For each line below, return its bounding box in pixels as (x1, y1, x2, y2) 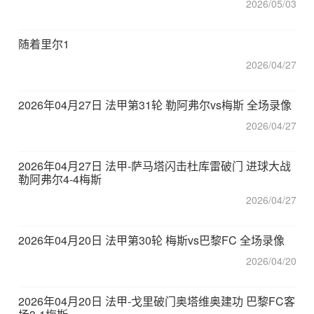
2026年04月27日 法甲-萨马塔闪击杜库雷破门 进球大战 (18, 158, 291, 174)
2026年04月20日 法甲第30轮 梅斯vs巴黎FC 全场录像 (18, 232, 285, 248)
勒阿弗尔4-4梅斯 (18, 171, 102, 187)
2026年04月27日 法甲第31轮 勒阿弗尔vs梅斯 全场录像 (18, 97, 292, 113)
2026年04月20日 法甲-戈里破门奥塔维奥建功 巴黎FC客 (18, 293, 295, 309)
